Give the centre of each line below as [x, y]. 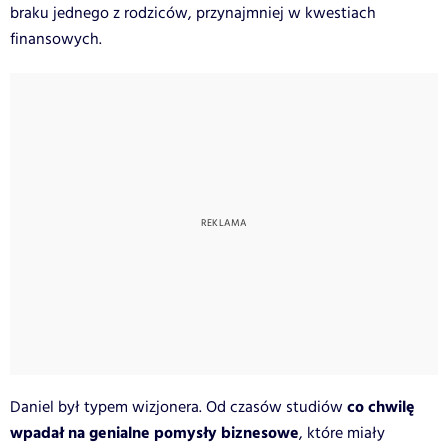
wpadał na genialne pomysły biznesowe [154, 433]
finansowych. [58, 39]
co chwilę [379, 407]
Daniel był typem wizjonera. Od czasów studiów [176, 407]
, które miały [342, 433]
